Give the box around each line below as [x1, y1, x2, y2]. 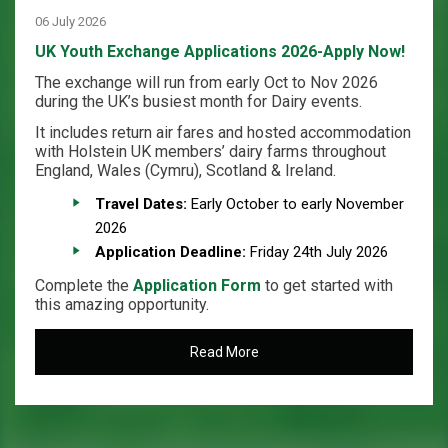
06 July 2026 [35, 14, 106, 29]
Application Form [133, 276, 261, 295]
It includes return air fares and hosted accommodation [35, 123, 411, 142]
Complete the [35, 276, 133, 295]
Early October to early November [187, 195, 404, 213]
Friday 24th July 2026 [246, 243, 388, 261]
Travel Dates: [95, 195, 187, 213]
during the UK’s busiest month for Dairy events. [35, 92, 362, 111]
